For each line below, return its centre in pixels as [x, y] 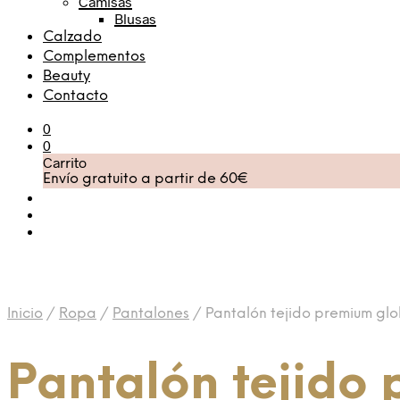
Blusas [135, 18]
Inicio [25, 314]
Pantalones [151, 314]
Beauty [67, 76]
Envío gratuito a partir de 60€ [146, 179]
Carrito [65, 162]
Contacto [75, 96]
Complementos [94, 57]
